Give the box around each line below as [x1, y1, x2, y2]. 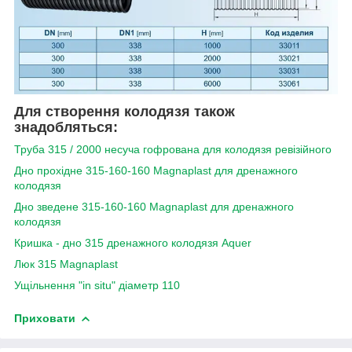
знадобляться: [14, 119, 118, 136]
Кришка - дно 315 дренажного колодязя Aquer [14, 236, 251, 250]
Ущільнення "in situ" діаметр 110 [14, 279, 180, 292]
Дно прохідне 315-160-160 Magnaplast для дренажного [14, 164, 298, 178]
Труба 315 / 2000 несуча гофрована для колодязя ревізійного [14, 143, 332, 156]
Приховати [14, 312, 75, 325]
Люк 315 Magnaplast [14, 258, 118, 271]
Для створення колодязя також [14, 104, 235, 120]
